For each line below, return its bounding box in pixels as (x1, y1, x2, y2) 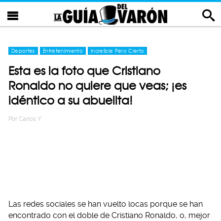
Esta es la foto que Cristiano (8, 64, 160, 78)
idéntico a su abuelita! (8, 93, 133, 108)
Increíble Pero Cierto (91, 48, 145, 54)
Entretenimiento (42, 48, 83, 54)
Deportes (11, 48, 35, 54)
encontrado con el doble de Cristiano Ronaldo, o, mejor (8, 211, 210, 220)
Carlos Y (19, 115, 41, 122)
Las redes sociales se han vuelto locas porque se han (8, 199, 203, 209)
